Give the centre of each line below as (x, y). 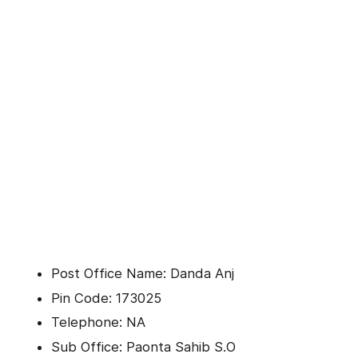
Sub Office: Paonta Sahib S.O (143, 346)
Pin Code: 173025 (106, 298)
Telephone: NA (98, 322)
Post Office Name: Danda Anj (143, 274)
